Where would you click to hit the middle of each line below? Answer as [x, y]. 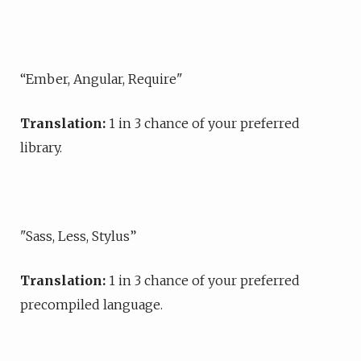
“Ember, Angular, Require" [103, 79]
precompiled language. [91, 305]
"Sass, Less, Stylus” [78, 236]
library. [41, 147]
